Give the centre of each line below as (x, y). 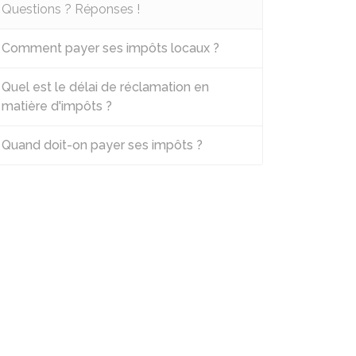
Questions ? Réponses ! (71, 9)
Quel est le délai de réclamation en (105, 87)
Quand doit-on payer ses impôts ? (102, 145)
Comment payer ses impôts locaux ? (110, 48)
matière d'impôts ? (57, 106)
